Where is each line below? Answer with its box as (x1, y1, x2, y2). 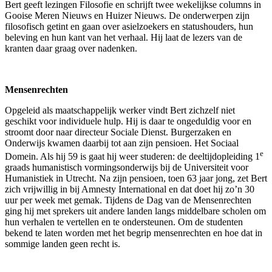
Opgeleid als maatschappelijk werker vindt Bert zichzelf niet (5, 104, 235, 115)
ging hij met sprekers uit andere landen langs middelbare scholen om (5, 206, 266, 217)
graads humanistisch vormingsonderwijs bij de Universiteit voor (5, 162, 248, 173)
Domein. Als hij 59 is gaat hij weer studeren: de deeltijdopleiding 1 (5, 151, 260, 162)
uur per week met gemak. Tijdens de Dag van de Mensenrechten (5, 195, 251, 206)
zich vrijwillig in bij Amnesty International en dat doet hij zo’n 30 (5, 184, 254, 195)
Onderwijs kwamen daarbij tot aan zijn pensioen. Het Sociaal (5, 137, 239, 148)
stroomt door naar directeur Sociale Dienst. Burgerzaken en (5, 126, 231, 137)
